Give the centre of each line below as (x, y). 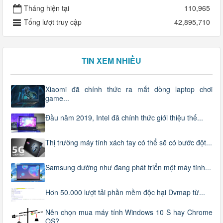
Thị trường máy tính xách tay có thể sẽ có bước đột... (129, 142)
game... (57, 98)
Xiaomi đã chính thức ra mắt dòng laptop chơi (129, 89)
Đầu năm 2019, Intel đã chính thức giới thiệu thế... (124, 117)
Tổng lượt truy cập (53, 22)
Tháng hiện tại (47, 8)
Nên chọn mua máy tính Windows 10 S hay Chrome (129, 212)
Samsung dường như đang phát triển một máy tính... (128, 167)
